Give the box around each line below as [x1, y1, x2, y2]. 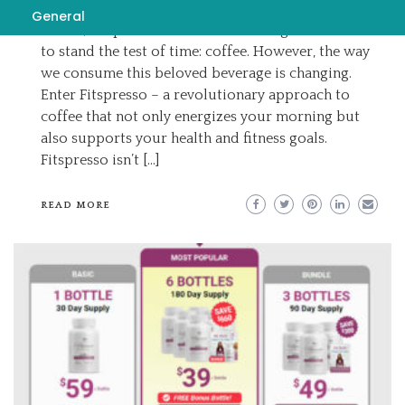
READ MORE [41, 200, 110, 211]
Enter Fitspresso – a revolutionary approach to [41, 87, 350, 103]
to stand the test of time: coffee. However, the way [41, 43, 370, 60]
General [32, 7, 85, 25]
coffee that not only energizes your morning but [41, 108, 360, 125]
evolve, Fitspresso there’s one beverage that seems [41, 22, 369, 38]
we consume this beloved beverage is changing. [41, 65, 352, 81]
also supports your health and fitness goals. [41, 130, 327, 146]
